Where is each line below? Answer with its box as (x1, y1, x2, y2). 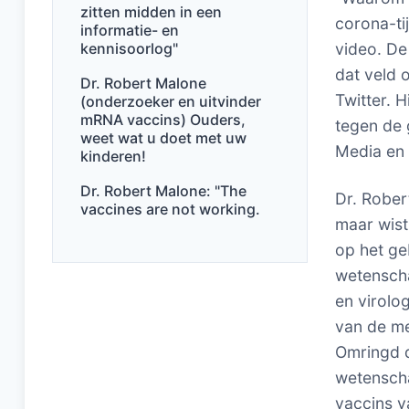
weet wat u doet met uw (80, 129, 247, 147)
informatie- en (80, 21, 180, 39)
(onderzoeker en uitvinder (80, 92, 262, 110)
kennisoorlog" (80, 39, 179, 58)
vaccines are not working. (80, 200, 261, 218)
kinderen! (80, 147, 147, 165)
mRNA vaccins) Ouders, (80, 110, 246, 129)
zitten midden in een (80, 3, 223, 21)
